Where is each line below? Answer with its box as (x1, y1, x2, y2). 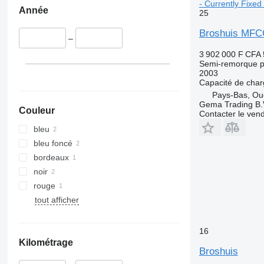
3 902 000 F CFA (199, 49, 260, 59)
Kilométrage (18, 237, 73, 247)
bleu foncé (33, 138, 72, 148)
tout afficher (34, 194, 79, 204)
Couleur (18, 105, 55, 115)
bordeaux (33, 152, 69, 162)
